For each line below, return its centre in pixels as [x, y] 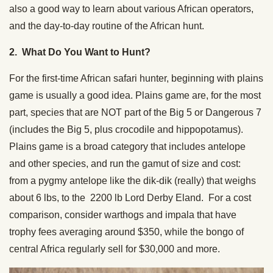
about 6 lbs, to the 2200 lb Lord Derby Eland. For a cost [130, 197]
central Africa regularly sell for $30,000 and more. [115, 249]
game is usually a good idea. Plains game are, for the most [135, 95]
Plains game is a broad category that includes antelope [127, 146]
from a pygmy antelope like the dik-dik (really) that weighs [133, 180]
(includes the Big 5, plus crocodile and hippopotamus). [126, 129]
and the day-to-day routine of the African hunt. [107, 26]
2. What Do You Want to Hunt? [81, 52]
